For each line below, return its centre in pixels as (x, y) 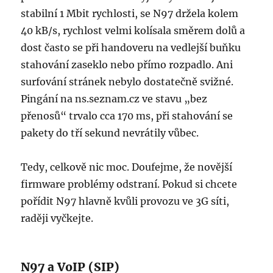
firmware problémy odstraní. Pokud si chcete (129, 184)
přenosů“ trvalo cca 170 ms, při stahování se (127, 116)
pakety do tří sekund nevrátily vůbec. (110, 133)
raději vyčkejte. (57, 218)
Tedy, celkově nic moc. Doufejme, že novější (127, 167)
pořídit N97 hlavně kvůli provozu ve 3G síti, (125, 201)
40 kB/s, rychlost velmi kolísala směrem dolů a (133, 31)
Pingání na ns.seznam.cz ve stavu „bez (114, 99)
